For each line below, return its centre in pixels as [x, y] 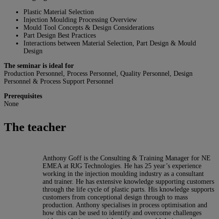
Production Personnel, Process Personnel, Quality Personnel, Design [98, 74]
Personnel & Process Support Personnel [59, 82]
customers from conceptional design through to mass [115, 197]
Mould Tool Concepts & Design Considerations [89, 28]
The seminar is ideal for [39, 66]
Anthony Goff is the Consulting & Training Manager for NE [127, 158]
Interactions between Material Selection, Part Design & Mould [110, 44]
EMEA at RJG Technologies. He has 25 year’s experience [122, 166]
